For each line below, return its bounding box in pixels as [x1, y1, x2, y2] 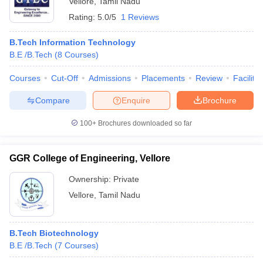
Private [113, 174, 139, 184]
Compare [35, 95, 70, 105]
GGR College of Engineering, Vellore [9, 153, 170, 163]
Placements [141, 73, 185, 83]
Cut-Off [51, 73, 78, 83]
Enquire [122, 95, 150, 105]
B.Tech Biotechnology [9, 228, 99, 238]
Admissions [89, 73, 131, 83]
